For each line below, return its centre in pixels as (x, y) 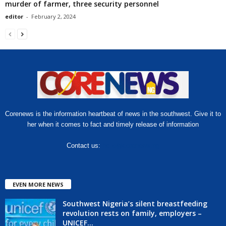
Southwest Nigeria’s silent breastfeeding (135, 203)
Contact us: (84, 145)
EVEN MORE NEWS (38, 184)
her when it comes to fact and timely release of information (113, 124)
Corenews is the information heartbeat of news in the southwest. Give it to (113, 114)
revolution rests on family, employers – (132, 213)
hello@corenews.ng (131, 145)
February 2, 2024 (53, 16)
